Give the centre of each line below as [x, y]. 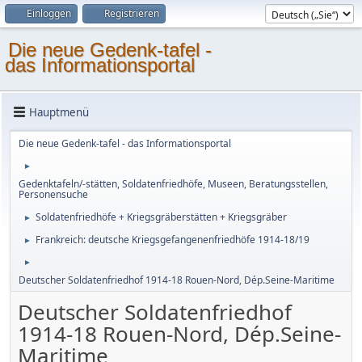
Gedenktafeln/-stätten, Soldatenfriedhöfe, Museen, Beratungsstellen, [173, 184]
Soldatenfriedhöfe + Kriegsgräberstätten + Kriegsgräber [161, 217]
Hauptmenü [59, 112]
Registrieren [132, 13]
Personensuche [53, 194]
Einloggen [49, 13]
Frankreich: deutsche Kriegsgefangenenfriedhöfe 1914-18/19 [173, 240]
